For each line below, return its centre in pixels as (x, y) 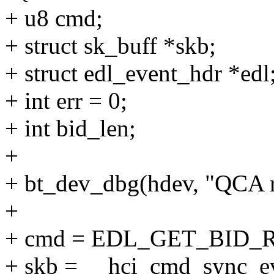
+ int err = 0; (66, 101)
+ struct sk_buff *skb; (110, 46)
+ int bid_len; (70, 128)
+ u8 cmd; (54, 18)
